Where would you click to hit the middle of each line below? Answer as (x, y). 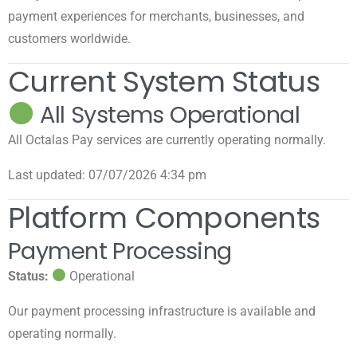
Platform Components (164, 218)
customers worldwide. (69, 38)
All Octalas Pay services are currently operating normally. (167, 139)
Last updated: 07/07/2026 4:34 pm (107, 175)
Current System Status (164, 81)
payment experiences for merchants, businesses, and (156, 16)
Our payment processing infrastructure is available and (162, 311)
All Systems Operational (167, 114)
